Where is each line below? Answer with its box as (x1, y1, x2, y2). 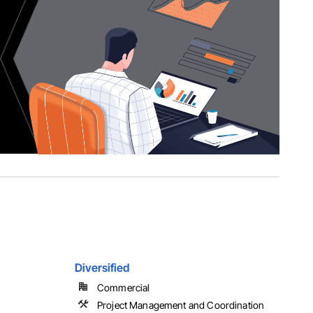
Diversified (74, 261, 129, 275)
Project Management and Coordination (96, 299, 265, 312)
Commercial (96, 282, 150, 294)
